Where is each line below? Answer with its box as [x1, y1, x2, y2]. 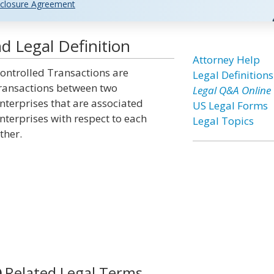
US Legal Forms [192, 98, 268, 113]
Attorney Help [192, 53, 260, 67]
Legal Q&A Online [192, 83, 271, 97]
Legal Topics [192, 114, 254, 128]
